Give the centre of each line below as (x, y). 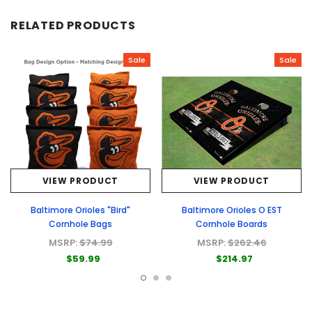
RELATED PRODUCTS (73, 26)
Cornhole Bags (80, 224)
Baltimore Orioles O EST (232, 210)
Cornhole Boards (232, 224)
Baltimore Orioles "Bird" (80, 210)
